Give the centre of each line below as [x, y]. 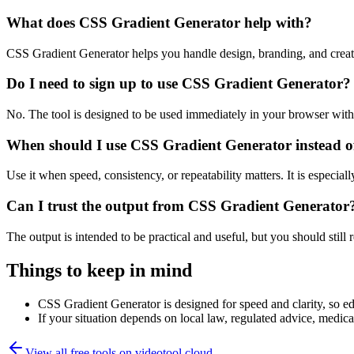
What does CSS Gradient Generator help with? [159, 22]
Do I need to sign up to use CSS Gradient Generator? [179, 84]
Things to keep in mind [99, 270]
